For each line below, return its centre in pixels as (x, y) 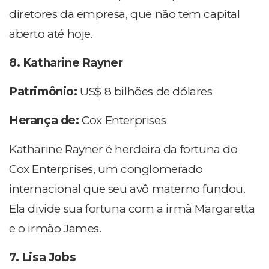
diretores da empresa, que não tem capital (125, 14)
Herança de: (46, 121)
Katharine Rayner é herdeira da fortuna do (123, 150)
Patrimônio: (45, 92)
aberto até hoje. (51, 34)
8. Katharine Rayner (66, 63)
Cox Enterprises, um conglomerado (106, 169)
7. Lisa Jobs (43, 258)
